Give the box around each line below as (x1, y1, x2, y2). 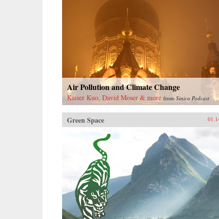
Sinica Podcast (176, 94, 209, 102)
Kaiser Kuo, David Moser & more (67, 92, 161, 102)
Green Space (67, 114, 104, 125)
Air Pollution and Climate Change (67, 81, 180, 92)
